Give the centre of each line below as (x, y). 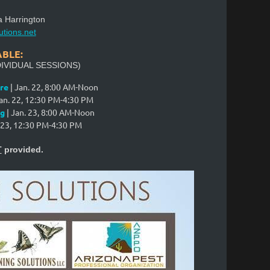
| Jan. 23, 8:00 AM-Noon (49, 112)
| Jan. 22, (26, 87)
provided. (22, 149)
